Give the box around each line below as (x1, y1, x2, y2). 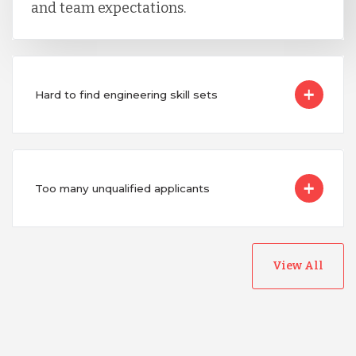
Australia (121, 281, 188, 300)
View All (273, 259, 323, 273)
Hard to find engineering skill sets (34, 88, 218, 102)
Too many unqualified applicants (34, 182, 210, 195)
